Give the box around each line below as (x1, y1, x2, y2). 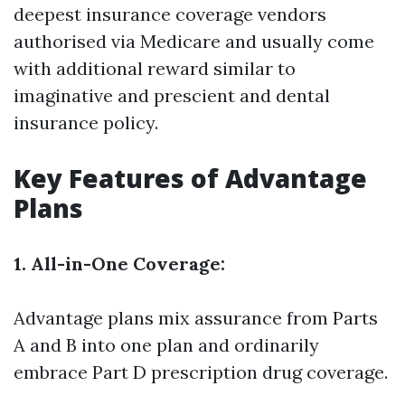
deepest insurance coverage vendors (14, 3, 326, 25)
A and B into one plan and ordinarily (14, 334, 319, 356)
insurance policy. (14, 111, 158, 134)
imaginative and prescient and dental (14, 84, 330, 107)
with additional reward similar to (14, 57, 296, 80)
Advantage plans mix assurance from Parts (14, 306, 378, 329)
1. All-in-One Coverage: (14, 252, 225, 275)
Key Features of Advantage (14, 161, 367, 195)
